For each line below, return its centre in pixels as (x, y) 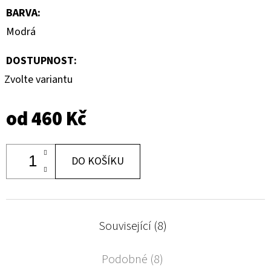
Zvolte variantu (38, 79)
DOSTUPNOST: (41, 60)
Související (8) (132, 226)
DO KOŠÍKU (98, 161)
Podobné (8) (133, 259)
